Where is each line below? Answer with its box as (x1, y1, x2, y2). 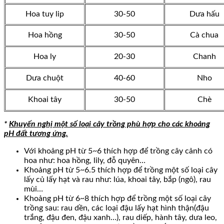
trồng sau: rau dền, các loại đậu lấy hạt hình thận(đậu (24, 204, 209, 212)
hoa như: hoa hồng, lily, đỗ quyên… (24, 156, 145, 165)
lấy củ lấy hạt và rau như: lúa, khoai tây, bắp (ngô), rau (24, 175, 211, 184)
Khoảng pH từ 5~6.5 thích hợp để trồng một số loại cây (24, 166, 217, 174)
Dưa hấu (189, 10, 219, 18)
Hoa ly (33, 52, 56, 61)
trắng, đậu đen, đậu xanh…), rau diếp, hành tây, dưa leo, (24, 213, 217, 222)
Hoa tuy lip (25, 10, 64, 18)
